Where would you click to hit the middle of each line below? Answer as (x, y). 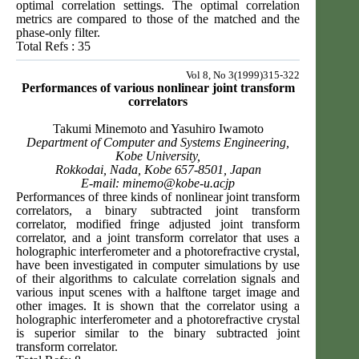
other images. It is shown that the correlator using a (158, 306)
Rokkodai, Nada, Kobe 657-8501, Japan (158, 170)
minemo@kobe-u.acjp (179, 184)
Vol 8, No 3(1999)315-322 (243, 75)
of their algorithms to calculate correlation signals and (158, 279)
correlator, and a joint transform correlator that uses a (158, 238)
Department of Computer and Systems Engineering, (158, 143)
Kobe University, (158, 156)
